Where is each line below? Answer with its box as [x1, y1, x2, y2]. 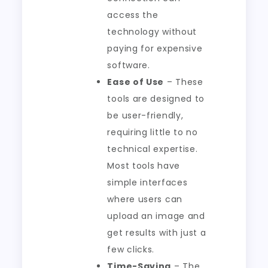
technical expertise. [107, 143, 198, 155]
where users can [107, 193, 182, 205]
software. [107, 59, 150, 71]
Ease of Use [107, 76, 165, 88]
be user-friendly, [107, 109, 184, 121]
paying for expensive [107, 42, 203, 54]
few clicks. [107, 243, 155, 255]
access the [107, 9, 159, 21]
